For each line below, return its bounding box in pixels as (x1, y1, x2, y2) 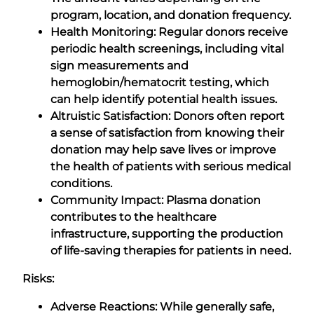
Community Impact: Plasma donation (50, 193, 261, 207)
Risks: (22, 271, 54, 285)
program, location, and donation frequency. (50, 8, 291, 22)
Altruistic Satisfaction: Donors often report (50, 109, 285, 123)
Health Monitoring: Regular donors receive (50, 25, 288, 39)
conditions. (50, 176, 112, 190)
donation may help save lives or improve (50, 142, 276, 156)
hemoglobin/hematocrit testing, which (50, 75, 269, 89)
